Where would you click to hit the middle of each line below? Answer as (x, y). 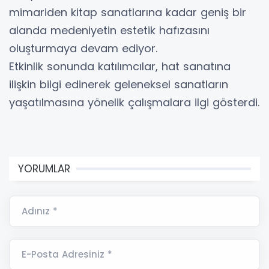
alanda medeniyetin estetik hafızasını (109, 30)
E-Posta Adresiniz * (67, 254)
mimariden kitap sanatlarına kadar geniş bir (128, 12)
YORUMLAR (44, 168)
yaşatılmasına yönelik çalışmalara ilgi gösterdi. (134, 102)
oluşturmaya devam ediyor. (83, 48)
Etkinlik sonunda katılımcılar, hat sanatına (120, 66)
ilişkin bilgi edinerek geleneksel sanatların (119, 84)
